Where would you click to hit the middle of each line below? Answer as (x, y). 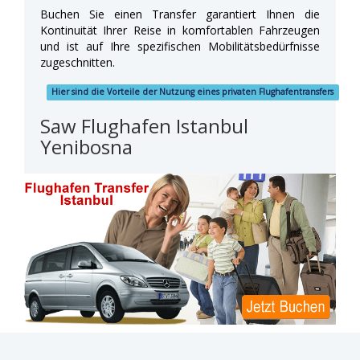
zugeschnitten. (78, 62)
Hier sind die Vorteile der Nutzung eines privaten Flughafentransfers (193, 92)
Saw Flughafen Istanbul (144, 125)
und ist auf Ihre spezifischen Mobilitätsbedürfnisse (180, 46)
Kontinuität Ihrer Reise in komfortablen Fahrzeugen (180, 30)
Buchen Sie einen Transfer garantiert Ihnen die (180, 14)
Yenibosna (86, 146)
